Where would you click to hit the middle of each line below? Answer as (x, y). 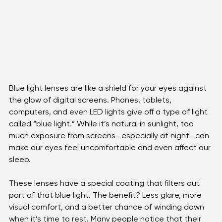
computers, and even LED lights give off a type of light (109, 122)
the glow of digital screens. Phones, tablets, (91, 111)
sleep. (20, 170)
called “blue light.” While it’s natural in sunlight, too (102, 134)
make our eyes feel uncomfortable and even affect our (111, 158)
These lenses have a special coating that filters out (105, 194)
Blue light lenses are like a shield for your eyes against (109, 99)
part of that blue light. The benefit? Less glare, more (106, 206)
